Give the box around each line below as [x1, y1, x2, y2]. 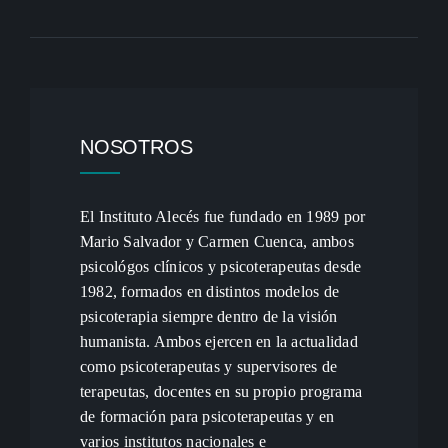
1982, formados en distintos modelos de [79, 283, 340, 300]
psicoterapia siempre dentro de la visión [79, 308, 338, 325]
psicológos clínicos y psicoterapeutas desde [79, 258, 362, 275]
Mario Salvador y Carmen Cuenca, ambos [79, 233, 354, 250]
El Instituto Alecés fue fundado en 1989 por [79, 208, 366, 225]
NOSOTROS [79, 136, 193, 158]
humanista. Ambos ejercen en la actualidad [79, 333, 358, 350]
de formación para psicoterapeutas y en [79, 408, 335, 425]
